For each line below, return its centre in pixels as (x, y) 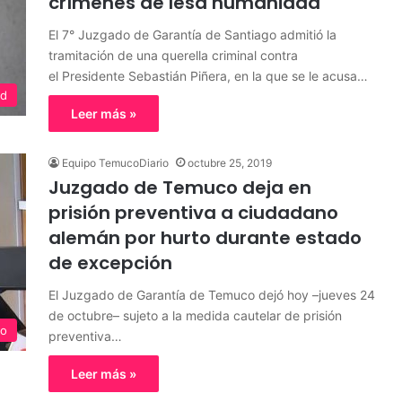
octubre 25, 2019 (230, 163)
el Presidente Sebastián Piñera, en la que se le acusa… (208, 76)
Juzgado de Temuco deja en (180, 188)
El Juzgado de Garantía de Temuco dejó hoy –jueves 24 (212, 295)
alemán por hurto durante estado (205, 238)
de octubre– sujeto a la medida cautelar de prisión (195, 315)
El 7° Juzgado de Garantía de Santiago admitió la (192, 35)
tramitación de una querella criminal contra (173, 55)
